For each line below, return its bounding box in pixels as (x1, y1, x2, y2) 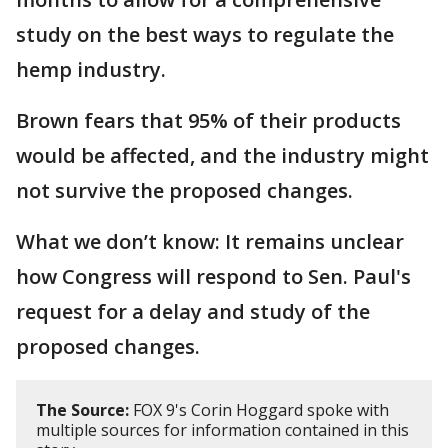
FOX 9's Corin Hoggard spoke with (129, 399, 389, 421)
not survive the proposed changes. (16, 177, 353, 204)
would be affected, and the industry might (16, 142, 429, 169)
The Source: (36, 399, 129, 421)
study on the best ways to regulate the (16, 21, 394, 48)
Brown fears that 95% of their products (16, 107, 401, 134)
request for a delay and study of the (16, 298, 370, 325)
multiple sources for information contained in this (36, 419, 409, 441)
